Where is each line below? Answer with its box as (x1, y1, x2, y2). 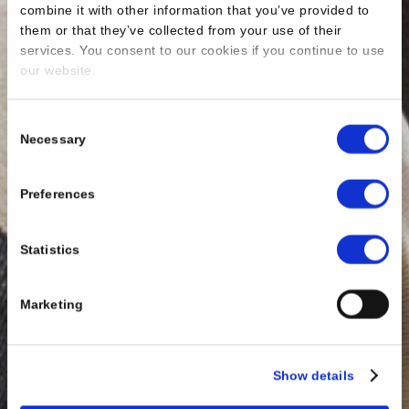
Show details (272, 368, 354, 383)
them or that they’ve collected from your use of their (20, 23, 342, 38)
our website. (20, 63, 97, 79)
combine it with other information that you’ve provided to (20, 3, 370, 18)
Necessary (20, 131, 86, 147)
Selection (6, 136, 60, 152)
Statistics (20, 241, 80, 257)
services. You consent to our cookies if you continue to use (20, 43, 385, 58)
